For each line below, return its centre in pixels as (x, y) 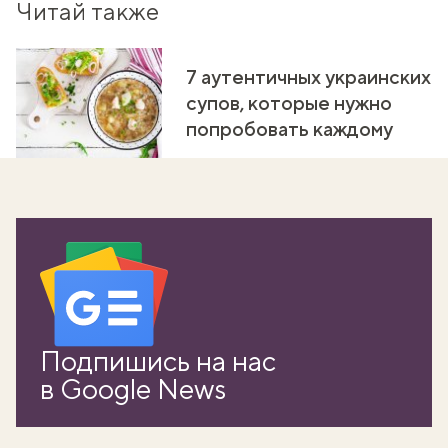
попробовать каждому (289, 128)
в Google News (133, 388)
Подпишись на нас (158, 360)
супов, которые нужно (289, 102)
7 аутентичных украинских (308, 76)
